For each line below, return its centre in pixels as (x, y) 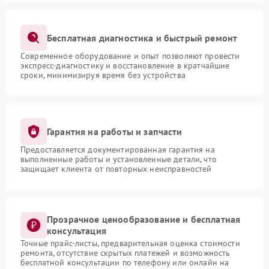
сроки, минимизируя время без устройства (103, 75)
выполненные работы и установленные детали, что (119, 159)
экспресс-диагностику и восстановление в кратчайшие (125, 65)
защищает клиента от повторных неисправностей (116, 169)
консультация (77, 231)
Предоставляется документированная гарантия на (118, 150)
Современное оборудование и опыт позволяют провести (130, 56)
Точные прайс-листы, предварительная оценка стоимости (130, 243)
